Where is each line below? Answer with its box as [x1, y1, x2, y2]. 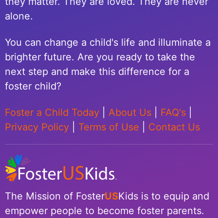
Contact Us [148, 121, 200, 133]
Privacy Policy [5, 121, 69, 133]
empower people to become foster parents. [5, 205, 207, 217]
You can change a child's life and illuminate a [5, 36, 211, 49]
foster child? [5, 80, 61, 92]
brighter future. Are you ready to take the [5, 51, 195, 63]
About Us [109, 107, 151, 119]
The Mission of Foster [5, 190, 105, 202]
